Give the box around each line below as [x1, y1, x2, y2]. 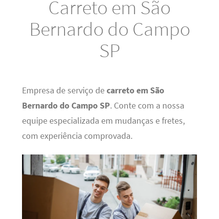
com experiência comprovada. [22, 130, 132, 141]
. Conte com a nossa [109, 100, 184, 111]
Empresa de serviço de [22, 85, 107, 96]
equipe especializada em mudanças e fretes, [22, 115, 185, 126]
